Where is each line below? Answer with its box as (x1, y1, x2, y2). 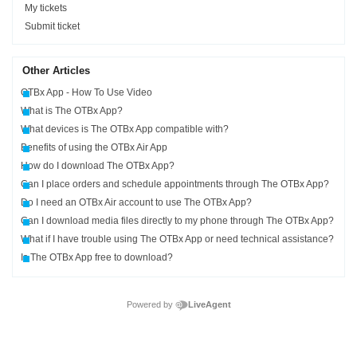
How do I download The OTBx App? (21, 160, 175, 171)
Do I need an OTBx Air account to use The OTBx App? (21, 197, 253, 208)
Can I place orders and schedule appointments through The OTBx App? (21, 178, 330, 190)
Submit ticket (25, 21, 80, 32)
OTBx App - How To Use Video (21, 87, 153, 98)
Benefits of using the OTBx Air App (21, 142, 168, 153)
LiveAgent (187, 300, 231, 310)
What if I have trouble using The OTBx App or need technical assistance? (21, 233, 335, 245)
